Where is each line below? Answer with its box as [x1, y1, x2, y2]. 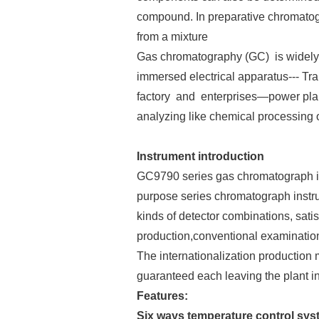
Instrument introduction [137, 150, 264, 162]
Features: [137, 289, 188, 302]
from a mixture [137, 30, 208, 43]
